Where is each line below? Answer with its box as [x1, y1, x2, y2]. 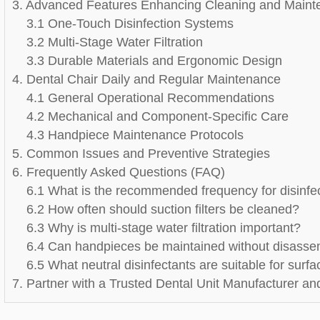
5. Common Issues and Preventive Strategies [12, 146, 271, 161]
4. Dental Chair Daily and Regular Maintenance [12, 72, 281, 86]
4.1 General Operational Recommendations [26, 91, 275, 105]
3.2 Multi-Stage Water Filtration [26, 35, 204, 49]
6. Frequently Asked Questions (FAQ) [12, 165, 226, 179]
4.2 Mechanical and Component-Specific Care [26, 109, 289, 124]
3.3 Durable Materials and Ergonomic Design [26, 54, 283, 68]
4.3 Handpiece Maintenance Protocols [26, 128, 244, 142]
